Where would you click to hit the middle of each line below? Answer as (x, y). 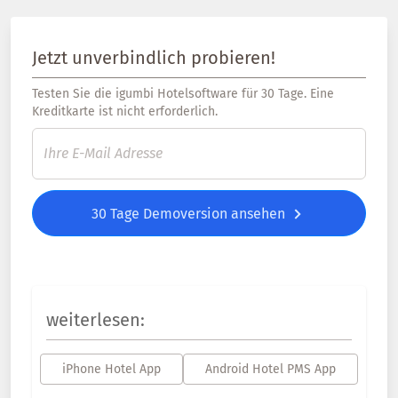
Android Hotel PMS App (271, 369)
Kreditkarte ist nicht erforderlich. (125, 111)
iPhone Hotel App (111, 369)
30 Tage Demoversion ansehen (190, 214)
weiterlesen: (96, 320)
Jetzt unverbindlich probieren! (154, 58)
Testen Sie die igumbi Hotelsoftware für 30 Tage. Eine (183, 94)
